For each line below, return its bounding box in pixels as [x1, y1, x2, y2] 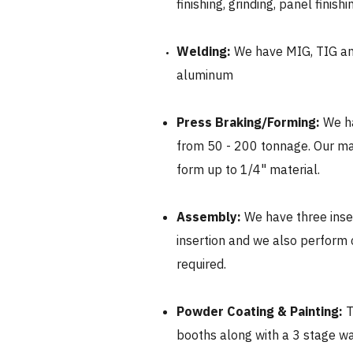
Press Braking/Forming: [176, 114, 323, 130]
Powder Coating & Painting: [176, 303, 346, 319]
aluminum [176, 67, 233, 83]
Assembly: [176, 209, 241, 225]
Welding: [176, 43, 234, 59]
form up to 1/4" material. [176, 162, 320, 177]
